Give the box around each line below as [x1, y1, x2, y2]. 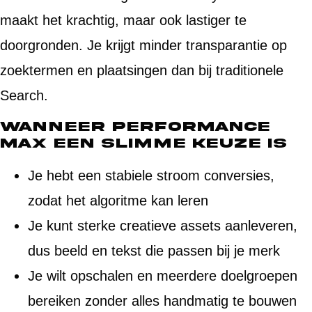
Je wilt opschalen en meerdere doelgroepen [28, 267, 297, 283]
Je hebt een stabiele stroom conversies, [28, 167, 274, 183]
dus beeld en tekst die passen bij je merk [28, 242, 280, 258]
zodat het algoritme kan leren [28, 192, 208, 208]
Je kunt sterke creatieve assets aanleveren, [28, 217, 297, 233]
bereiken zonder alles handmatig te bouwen [28, 292, 297, 309]
